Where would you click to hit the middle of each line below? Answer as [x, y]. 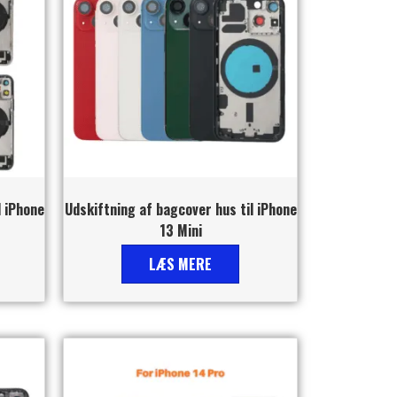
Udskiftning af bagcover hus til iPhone [180, 209]
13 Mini [180, 230]
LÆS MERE [180, 264]
